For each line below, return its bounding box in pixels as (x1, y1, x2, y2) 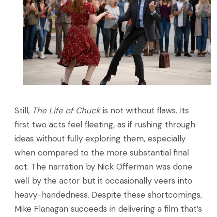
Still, (15, 105, 32, 116)
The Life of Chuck (32, 105, 100, 116)
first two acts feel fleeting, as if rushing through (15, 119, 195, 130)
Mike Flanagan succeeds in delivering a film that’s (15, 203, 202, 214)
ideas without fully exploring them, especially (15, 133, 186, 144)
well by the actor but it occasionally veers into (15, 175, 192, 186)
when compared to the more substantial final (15, 147, 189, 158)
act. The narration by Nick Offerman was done (15, 161, 192, 172)
